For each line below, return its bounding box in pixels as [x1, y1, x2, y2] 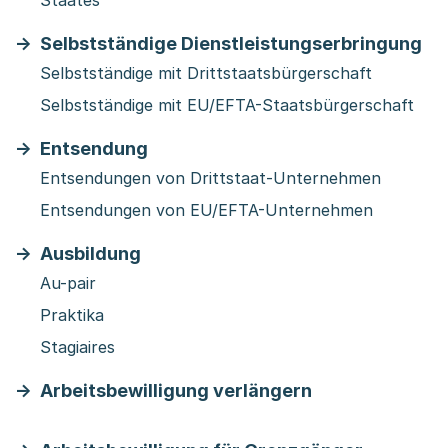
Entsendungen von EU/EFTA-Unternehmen [40, 200, 373, 220]
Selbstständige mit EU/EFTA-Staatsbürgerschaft [40, 95, 414, 115]
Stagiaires [40, 337, 115, 357]
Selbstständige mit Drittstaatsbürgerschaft [40, 63, 372, 83]
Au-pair [40, 273, 96, 293]
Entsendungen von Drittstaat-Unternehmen [40, 168, 381, 188]
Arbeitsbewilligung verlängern [40, 380, 312, 401]
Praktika [40, 305, 104, 325]
